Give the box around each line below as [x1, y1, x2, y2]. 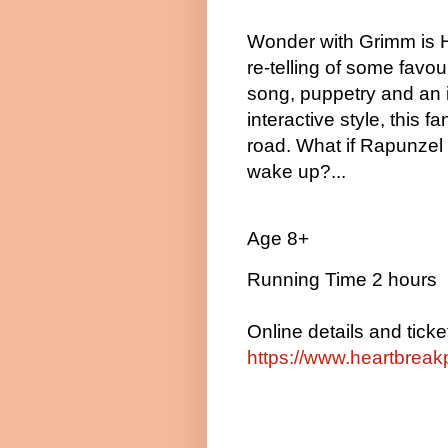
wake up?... [247, 160, 346, 182]
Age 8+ [247, 227, 309, 249]
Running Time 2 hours [247, 269, 437, 291]
